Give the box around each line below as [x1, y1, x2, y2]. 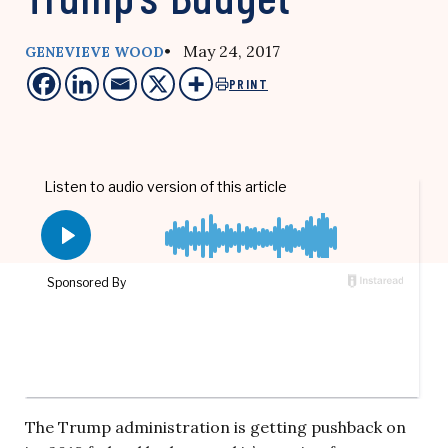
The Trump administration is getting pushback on [25, 417, 406, 437]
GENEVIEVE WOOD [25, 43, 164, 61]
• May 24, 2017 [164, 41, 280, 61]
